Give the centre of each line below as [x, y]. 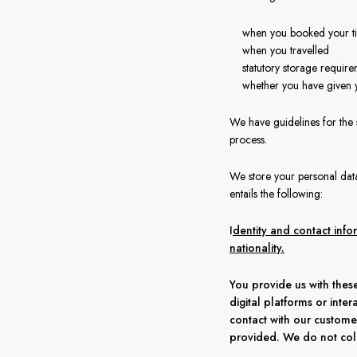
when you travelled [286, 50]
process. [251, 139]
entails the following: [278, 194]
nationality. [257, 248]
